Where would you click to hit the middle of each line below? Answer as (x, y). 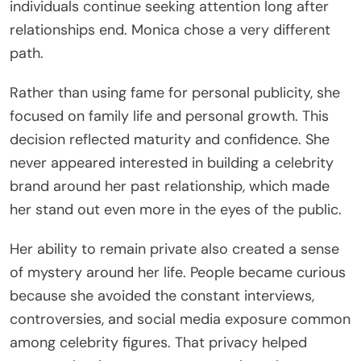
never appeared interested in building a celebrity (172, 163)
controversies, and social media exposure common (180, 320)
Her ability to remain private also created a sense (174, 249)
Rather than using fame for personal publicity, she (175, 93)
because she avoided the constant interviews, (162, 296)
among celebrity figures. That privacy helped (158, 343)
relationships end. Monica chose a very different (170, 30)
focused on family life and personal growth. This (169, 116)
